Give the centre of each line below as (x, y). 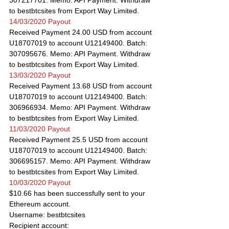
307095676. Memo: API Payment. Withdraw (81, 54)
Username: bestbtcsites (47, 215)
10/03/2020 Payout (40, 182)
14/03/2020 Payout (40, 21)
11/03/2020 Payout (40, 129)
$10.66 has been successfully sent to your (78, 193)
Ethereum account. (40, 204)
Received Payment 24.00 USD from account (82, 32)
